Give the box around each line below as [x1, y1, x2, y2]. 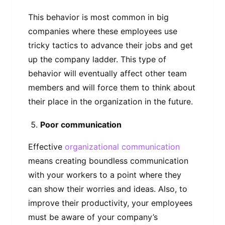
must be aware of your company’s [28, 211, 158, 222]
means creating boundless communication [28, 155, 188, 166]
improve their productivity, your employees [28, 197, 192, 208]
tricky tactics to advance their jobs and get [28, 40, 193, 51]
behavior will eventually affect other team [28, 68, 187, 79]
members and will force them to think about [28, 82, 195, 93]
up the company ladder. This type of [28, 54, 166, 65]
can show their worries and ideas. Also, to [28, 183, 187, 194]
